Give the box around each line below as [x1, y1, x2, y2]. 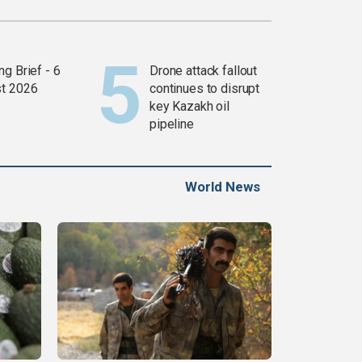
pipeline [149, 116, 194, 133]
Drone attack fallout [149, 63, 258, 79]
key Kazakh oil [149, 99, 230, 115]
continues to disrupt [149, 81, 260, 97]
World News [185, 179, 260, 196]
